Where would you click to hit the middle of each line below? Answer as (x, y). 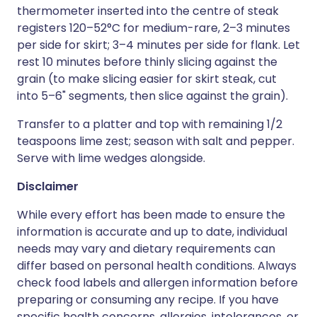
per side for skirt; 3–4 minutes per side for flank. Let (158, 45)
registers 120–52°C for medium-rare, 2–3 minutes (154, 28)
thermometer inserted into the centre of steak (148, 11)
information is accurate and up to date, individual (152, 232)
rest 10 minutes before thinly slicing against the (147, 62)
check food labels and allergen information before (157, 283)
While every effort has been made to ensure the (151, 215)
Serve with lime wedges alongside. (111, 158)
